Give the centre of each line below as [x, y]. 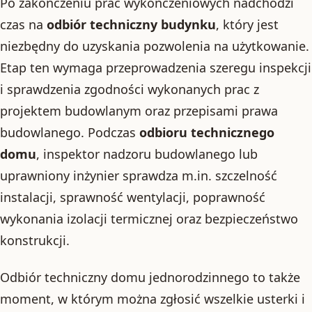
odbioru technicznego [207, 132]
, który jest [247, 24]
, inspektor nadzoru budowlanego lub [147, 154]
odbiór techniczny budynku [131, 24]
